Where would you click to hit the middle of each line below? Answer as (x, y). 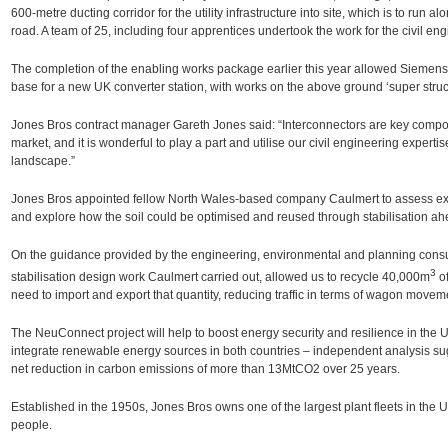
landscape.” (42, 160)
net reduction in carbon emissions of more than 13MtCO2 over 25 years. (205, 369)
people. (31, 425)
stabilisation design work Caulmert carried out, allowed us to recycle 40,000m (220, 277)
